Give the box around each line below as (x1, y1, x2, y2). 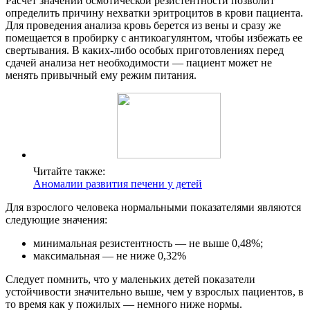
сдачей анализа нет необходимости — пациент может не (6, 57, 272, 69)
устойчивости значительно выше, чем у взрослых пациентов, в (6, 286, 304, 298)
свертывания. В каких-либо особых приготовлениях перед (6, 44, 284, 57)
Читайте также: (33, 165, 105, 178)
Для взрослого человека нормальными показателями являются (6, 201, 301, 214)
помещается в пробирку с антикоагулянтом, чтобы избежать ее (6, 32, 302, 44)
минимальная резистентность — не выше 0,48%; (33, 237, 263, 250)
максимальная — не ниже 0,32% (33, 250, 186, 262)
